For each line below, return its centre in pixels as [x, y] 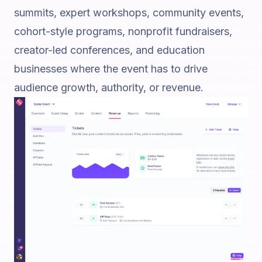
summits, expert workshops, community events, [129, 13]
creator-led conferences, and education [109, 50]
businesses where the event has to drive [111, 69]
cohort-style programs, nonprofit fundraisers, [123, 31]
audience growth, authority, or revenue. [109, 87]
